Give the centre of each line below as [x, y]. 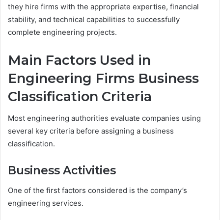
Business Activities [62, 171]
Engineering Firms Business [103, 78]
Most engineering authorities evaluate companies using [104, 118]
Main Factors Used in [79, 60]
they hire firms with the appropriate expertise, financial [103, 6]
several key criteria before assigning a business [91, 131]
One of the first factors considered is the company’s [97, 190]
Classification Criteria [80, 96]
